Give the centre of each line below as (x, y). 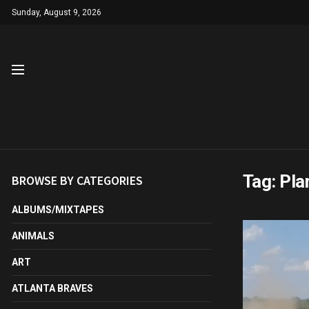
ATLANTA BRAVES (52, 288)
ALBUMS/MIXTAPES (58, 210)
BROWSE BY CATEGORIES (77, 180)
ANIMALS (33, 236)
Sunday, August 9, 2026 (57, 12)
